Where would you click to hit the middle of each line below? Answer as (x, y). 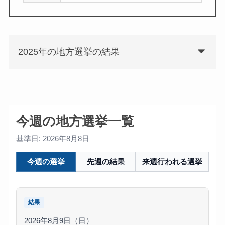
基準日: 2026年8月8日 (52, 138)
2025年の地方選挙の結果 (69, 52)
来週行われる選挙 (173, 161)
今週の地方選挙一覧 (75, 121)
